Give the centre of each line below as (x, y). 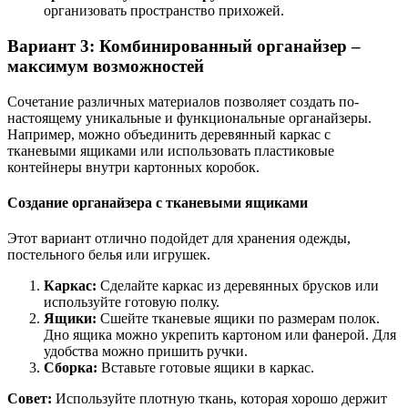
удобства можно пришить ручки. (146, 352)
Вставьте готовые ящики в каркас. (206, 368)
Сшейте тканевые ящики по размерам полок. (238, 319)
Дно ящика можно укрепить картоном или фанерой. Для (220, 335)
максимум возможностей (106, 66)
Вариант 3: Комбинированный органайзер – (184, 46)
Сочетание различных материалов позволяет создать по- (183, 101)
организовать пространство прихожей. (164, 11)
